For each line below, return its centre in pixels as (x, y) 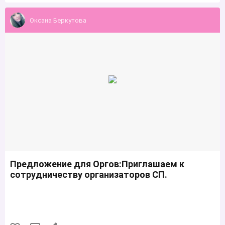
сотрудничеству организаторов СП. (89, 174)
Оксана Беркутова (58, 20)
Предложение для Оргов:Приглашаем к (97, 164)
